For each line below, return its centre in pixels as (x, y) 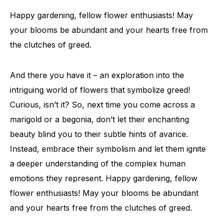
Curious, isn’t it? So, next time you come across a (102, 105)
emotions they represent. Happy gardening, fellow (104, 179)
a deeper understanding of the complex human (98, 164)
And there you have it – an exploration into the (97, 75)
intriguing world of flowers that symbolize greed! (100, 90)
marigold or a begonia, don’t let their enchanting (99, 120)
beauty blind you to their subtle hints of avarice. (99, 134)
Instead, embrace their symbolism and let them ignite (108, 149)
